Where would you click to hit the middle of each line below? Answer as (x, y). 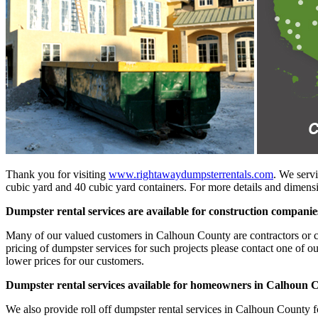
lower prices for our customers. (75, 261)
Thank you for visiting (57, 174)
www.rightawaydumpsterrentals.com (191, 174)
